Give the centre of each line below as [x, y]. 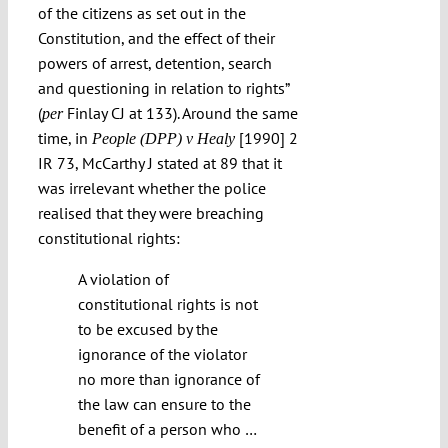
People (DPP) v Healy [165, 139]
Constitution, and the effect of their [156, 38]
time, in [64, 138]
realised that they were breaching [150, 213]
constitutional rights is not [167, 304]
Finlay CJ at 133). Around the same [180, 113]
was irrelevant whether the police [151, 188]
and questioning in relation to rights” [163, 88]
